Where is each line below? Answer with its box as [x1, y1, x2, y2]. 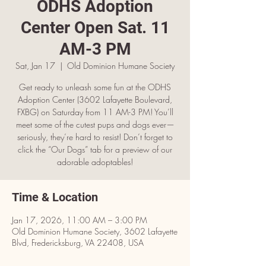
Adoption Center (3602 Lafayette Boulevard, [18, 94, 172, 105]
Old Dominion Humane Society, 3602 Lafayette [12, 226, 178, 237]
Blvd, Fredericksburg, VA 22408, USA [12, 237, 144, 248]
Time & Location [12, 190, 98, 204]
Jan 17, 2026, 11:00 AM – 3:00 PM [12, 214, 147, 226]
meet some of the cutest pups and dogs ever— [15, 119, 175, 130]
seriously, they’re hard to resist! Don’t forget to [17, 131, 173, 142]
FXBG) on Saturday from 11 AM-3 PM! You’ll [17, 106, 173, 118]
